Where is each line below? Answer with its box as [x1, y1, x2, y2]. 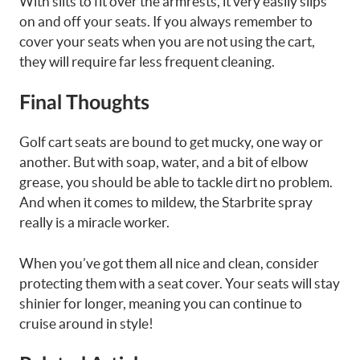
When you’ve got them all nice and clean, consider [19, 255, 319, 271]
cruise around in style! [19, 315, 153, 331]
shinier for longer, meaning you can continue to [19, 295, 302, 311]
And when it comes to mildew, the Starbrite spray [19, 194, 313, 210]
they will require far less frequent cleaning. [19, 53, 275, 69]
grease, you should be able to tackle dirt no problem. [19, 174, 333, 190]
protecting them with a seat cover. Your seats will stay [19, 275, 340, 291]
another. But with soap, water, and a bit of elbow [19, 154, 308, 170]
